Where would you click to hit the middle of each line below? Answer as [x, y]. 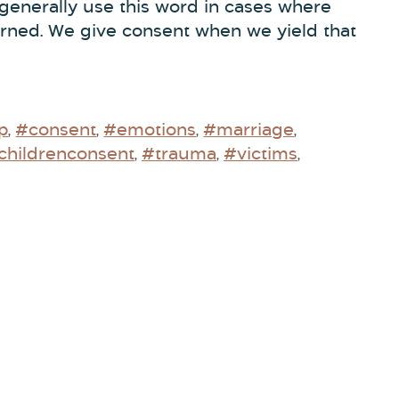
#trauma [179, 155]
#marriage [249, 131]
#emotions [150, 131]
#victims [261, 155]
